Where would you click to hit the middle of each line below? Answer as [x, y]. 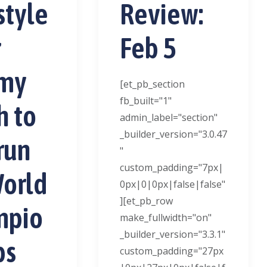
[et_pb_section [153, 84]
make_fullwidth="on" [166, 218]
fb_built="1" [146, 101]
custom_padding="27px [172, 251]
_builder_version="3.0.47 [174, 134]
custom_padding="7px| [172, 167]
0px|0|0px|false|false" [173, 184]
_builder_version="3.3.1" [173, 234]
